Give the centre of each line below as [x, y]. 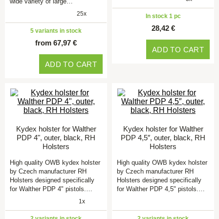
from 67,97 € [56, 43]
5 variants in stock [56, 31]
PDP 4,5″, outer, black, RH [163, 138]
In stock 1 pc [163, 16]
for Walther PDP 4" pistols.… [51, 189]
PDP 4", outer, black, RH [56, 138]
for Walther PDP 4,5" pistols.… [161, 189]
